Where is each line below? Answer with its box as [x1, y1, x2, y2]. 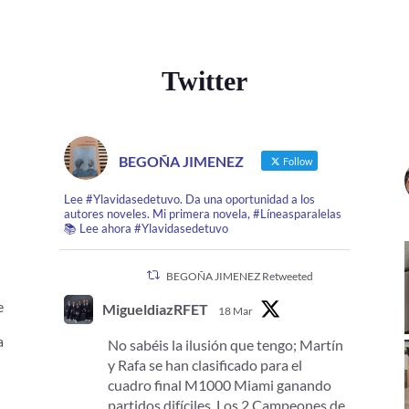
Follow [280, 154, 312, 167]
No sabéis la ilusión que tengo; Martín [107, 335, 343, 353]
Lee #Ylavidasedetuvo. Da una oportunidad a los [63, 191, 315, 206]
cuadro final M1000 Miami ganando [107, 375, 331, 393]
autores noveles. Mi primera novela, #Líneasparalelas [63, 205, 341, 221]
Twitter [161, 66, 247, 97]
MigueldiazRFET [101, 299, 208, 318]
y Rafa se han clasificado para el [107, 355, 302, 373]
